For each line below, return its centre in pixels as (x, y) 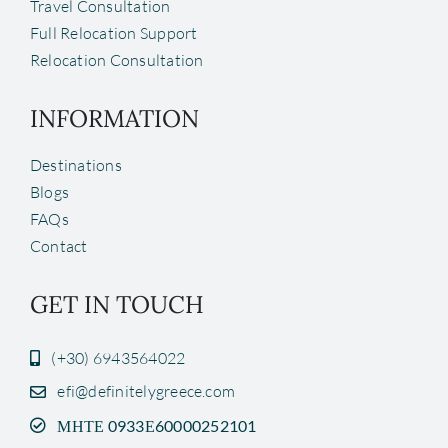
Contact (58, 246)
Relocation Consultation (116, 60)
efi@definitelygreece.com (146, 391)
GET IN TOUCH (116, 305)
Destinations (75, 165)
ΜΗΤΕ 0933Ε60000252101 (157, 425)
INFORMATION (114, 119)
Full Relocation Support (113, 33)
